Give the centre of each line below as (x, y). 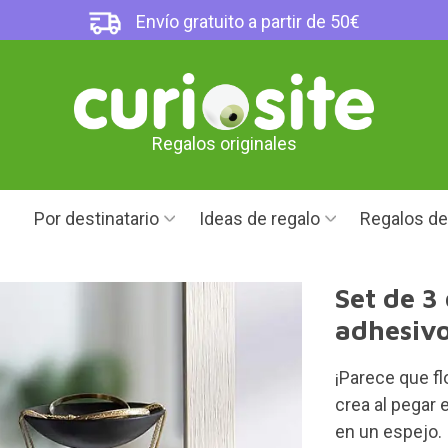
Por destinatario (96, 218)
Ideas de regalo (259, 218)
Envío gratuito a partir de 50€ (246, 21)
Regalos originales (224, 144)
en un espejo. (389, 431)
